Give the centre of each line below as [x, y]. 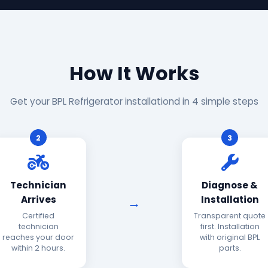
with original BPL [230, 237]
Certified [38, 216]
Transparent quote [230, 216]
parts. [230, 248]
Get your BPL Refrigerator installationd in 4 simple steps [134, 101]
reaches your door [38, 237]
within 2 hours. [38, 248]
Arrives [38, 200]
